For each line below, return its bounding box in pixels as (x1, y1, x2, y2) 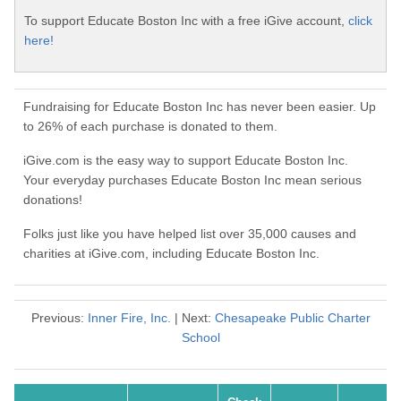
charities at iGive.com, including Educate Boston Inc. (23, 246, 320, 261)
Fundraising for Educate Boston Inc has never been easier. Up (23, 99, 376, 115)
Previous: (30, 311, 88, 326)
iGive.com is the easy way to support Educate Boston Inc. (23, 153, 352, 168)
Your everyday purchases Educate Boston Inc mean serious (23, 173, 362, 188)
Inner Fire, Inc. (87, 311, 171, 326)
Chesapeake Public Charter (214, 311, 371, 326)
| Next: (170, 311, 215, 326)
